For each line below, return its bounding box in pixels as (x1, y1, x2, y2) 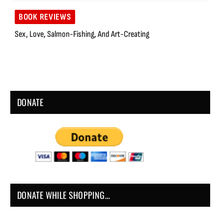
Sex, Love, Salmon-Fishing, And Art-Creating (15, 29, 149, 40)
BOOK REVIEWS (19, 12, 71, 23)
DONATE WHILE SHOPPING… (17, 189, 110, 202)
